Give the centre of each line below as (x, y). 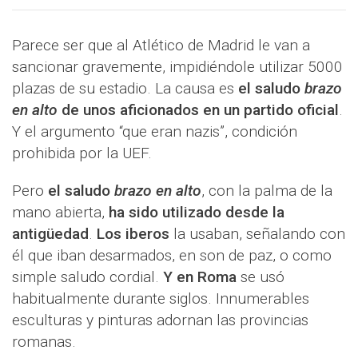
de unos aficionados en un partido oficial (198, 110)
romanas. (44, 342)
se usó (261, 277)
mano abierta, (60, 212)
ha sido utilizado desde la (197, 212)
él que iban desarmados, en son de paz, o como (172, 255)
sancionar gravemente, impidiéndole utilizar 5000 (177, 67)
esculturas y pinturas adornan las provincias (160, 320)
